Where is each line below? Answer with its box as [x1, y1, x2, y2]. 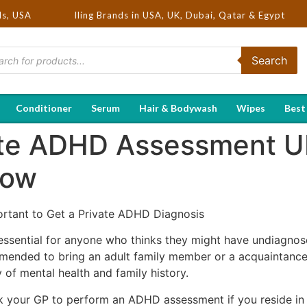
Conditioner [16, 101, 72, 114]
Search [251, 53, 287, 68]
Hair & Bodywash [139, 101, 217, 114]
